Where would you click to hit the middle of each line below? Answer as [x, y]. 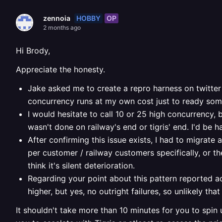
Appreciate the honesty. [60, 69]
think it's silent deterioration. [81, 166]
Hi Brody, [33, 51]
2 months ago [62, 28]
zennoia [57, 18]
